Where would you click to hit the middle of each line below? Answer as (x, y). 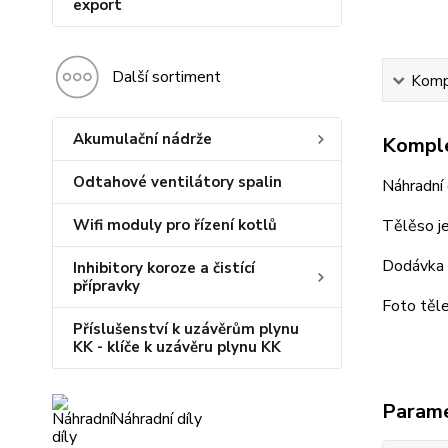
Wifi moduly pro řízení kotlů (175, 225)
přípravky (106, 286)
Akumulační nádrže (142, 139)
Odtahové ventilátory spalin (177, 182)
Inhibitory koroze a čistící (164, 268)
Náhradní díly (157, 419)
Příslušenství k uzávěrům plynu (186, 329)
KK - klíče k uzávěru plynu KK (177, 347)
